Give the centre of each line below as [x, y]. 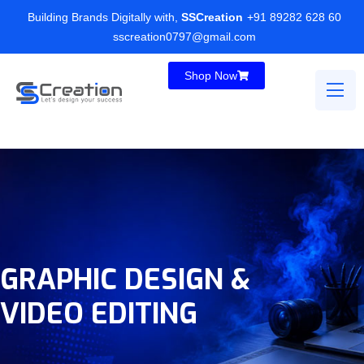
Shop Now [211, 76]
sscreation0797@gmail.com [184, 37]
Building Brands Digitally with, [102, 17]
